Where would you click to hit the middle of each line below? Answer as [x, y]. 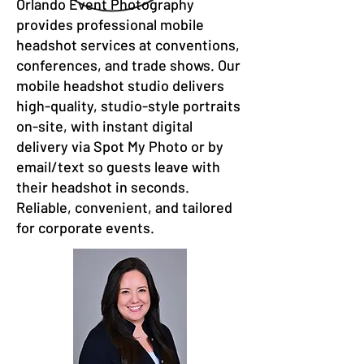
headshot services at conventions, [128, 45]
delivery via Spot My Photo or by [120, 146]
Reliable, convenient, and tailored [124, 207]
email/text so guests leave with [118, 167]
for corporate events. [85, 227]
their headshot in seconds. [103, 187]
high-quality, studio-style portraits [128, 106]
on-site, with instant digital [104, 126]
